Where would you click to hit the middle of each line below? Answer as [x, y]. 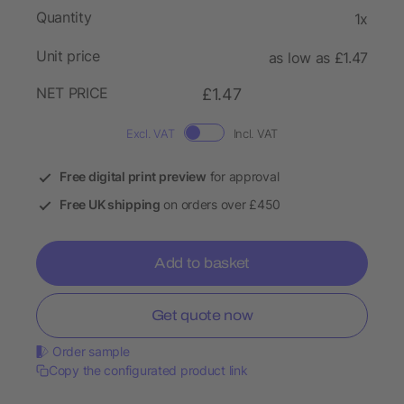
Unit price [68, 56]
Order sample [91, 352]
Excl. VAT [151, 134]
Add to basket [202, 263]
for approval [243, 177]
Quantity [64, 18]
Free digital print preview [133, 177]
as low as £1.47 [318, 58]
